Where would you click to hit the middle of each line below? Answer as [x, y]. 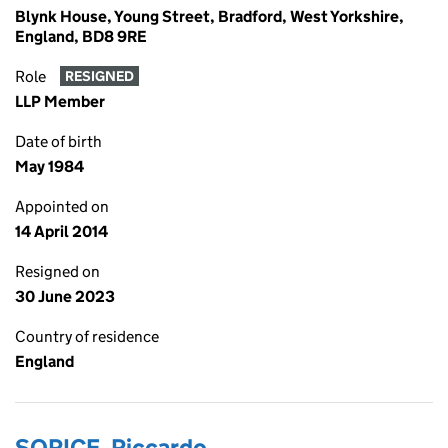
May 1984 [49, 166]
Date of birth [58, 141]
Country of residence [87, 336]
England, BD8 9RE [81, 36]
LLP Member [60, 101]
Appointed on [62, 206]
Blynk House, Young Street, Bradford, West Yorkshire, [209, 16]
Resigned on [57, 271]
